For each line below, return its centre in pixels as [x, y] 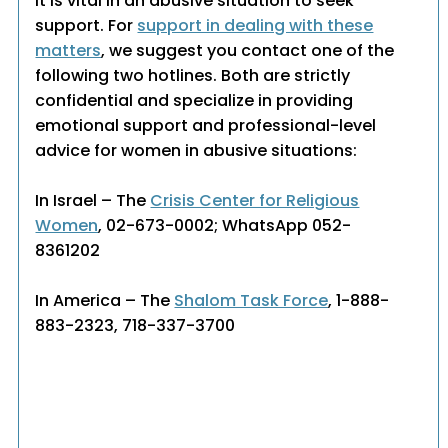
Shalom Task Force [251, 301]
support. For [86, 26]
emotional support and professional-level [206, 126]
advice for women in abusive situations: [196, 151]
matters [68, 51]
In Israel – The [93, 201]
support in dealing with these [255, 26]
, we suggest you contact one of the [248, 51]
